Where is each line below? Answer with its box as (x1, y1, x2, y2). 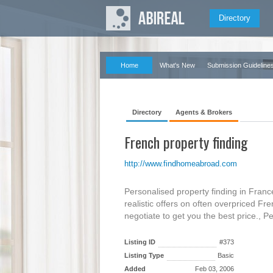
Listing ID (124, 238, 155, 246)
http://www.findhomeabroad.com (124, 159, 237, 168)
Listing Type (124, 252, 164, 259)
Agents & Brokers (175, 108, 232, 116)
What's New (160, 62, 195, 69)
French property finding (124, 131, 247, 153)
